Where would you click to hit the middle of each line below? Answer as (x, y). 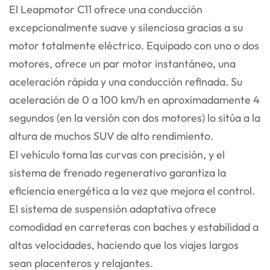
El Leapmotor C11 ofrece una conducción (106, 10)
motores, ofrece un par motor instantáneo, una (122, 64)
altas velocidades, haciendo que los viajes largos (124, 245)
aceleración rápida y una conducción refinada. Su (126, 82)
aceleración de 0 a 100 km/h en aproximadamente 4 (134, 100)
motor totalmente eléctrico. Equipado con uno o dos (134, 46)
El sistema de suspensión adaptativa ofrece (113, 209)
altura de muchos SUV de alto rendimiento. (111, 136)
